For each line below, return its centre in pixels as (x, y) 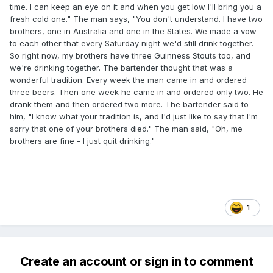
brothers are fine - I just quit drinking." (82, 141)
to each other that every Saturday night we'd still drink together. (132, 44)
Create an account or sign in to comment (136, 262)
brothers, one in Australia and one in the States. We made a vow (133, 31)
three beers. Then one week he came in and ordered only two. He (136, 92)
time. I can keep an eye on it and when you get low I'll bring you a (136, 7)
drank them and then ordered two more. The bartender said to (129, 105)
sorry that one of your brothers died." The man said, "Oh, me (126, 129)
